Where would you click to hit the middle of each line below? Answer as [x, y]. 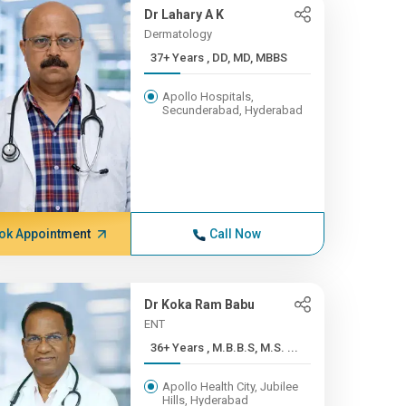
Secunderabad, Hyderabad [232, 110]
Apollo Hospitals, [208, 97]
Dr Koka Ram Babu [199, 304]
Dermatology [178, 34]
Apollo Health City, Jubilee [230, 387]
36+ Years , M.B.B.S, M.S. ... [252, 348]
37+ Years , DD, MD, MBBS [246, 58]
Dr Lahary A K [184, 14]
